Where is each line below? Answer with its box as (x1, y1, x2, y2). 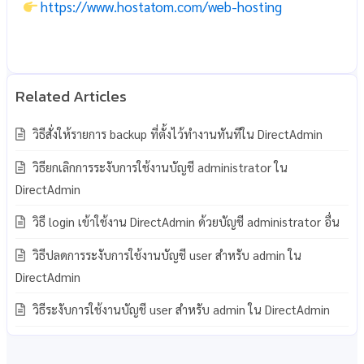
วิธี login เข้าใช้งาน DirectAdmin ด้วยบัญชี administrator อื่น (29, 214, 340, 230)
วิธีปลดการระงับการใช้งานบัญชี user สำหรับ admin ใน (29, 247, 301, 263)
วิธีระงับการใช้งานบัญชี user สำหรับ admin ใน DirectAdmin (29, 301, 330, 318)
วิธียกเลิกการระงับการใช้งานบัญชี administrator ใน (29, 159, 288, 175)
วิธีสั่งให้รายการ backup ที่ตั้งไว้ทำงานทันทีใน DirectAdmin (29, 126, 323, 142)
